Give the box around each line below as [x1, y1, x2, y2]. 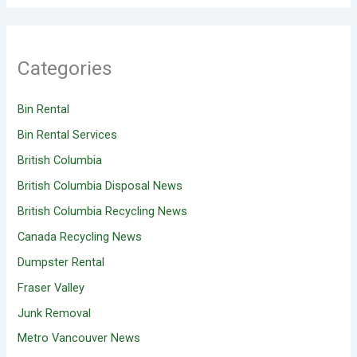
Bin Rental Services [18, 127, 118, 142]
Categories [18, 56, 113, 80]
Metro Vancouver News [18, 331, 141, 346]
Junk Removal [18, 305, 92, 320]
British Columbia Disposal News [18, 178, 183, 193]
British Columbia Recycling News [18, 203, 188, 218]
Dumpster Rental [18, 254, 105, 269]
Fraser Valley [18, 280, 85, 295]
